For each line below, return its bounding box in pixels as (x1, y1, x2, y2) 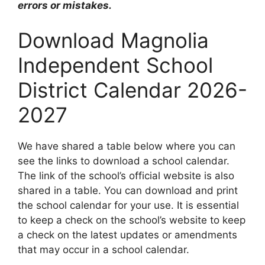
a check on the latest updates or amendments (18, 229, 237, 241)
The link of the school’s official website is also (18, 170, 234, 182)
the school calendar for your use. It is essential (18, 199, 239, 212)
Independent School (18, 53, 213, 78)
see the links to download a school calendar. (18, 155, 230, 167)
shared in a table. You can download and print (18, 185, 238, 197)
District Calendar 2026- (18, 77, 247, 103)
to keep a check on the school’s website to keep (18, 214, 245, 227)
